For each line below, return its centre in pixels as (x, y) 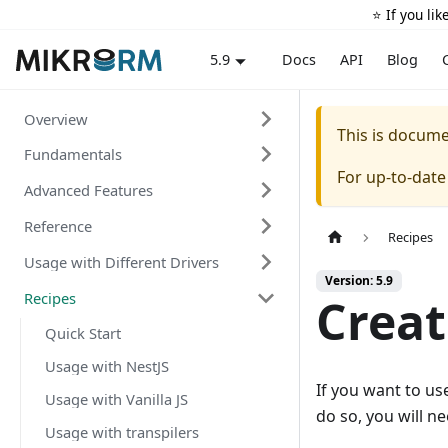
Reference (58, 226)
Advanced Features (88, 190)
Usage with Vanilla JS (116, 399)
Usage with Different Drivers (121, 262)
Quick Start (83, 332)
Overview (56, 118)
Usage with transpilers (122, 432)
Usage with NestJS (107, 365)
